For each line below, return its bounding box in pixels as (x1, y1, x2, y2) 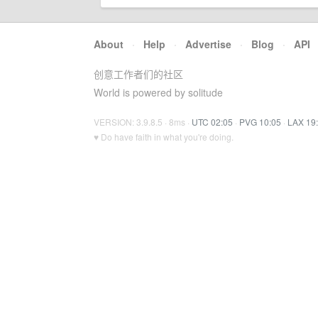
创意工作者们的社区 (94, 67, 183, 81)
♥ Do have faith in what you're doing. (94, 131, 234, 143)
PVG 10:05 (239, 116, 281, 128)
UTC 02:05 (192, 116, 233, 128)
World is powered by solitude (94, 85, 223, 99)
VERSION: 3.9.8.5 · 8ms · (94, 116, 192, 128)
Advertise (185, 37, 231, 51)
